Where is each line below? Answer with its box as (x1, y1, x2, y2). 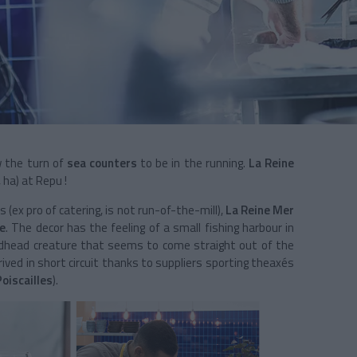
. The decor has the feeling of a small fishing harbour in (6, 218, 295, 237)
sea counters (66, 154, 137, 173)
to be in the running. (136, 154, 249, 173)
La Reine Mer (225, 201, 295, 220)
